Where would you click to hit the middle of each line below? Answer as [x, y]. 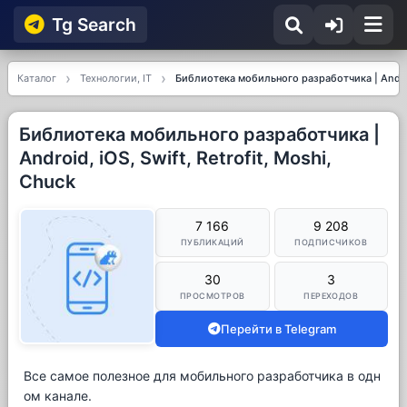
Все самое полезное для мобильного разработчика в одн [202, 376]
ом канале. [58, 396]
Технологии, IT [116, 78]
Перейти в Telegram [278, 329]
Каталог [37, 78]
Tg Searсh [94, 25]
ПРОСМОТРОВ [213, 296]
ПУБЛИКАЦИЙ [213, 242]
